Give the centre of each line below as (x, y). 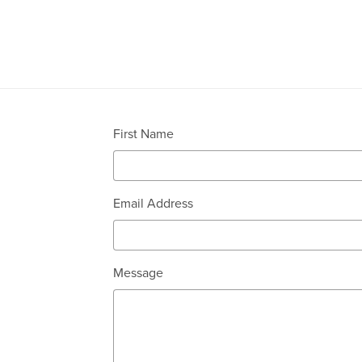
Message (139, 273)
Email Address (154, 203)
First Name (144, 134)
